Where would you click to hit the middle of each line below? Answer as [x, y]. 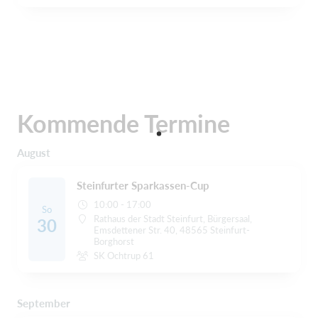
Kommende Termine [124, 124]
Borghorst [114, 242]
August [34, 153]
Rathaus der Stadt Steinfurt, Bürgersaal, [173, 219]
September [44, 303]
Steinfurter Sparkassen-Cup [143, 186]
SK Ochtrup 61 [124, 256]
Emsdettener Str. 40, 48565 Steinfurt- [172, 230]
